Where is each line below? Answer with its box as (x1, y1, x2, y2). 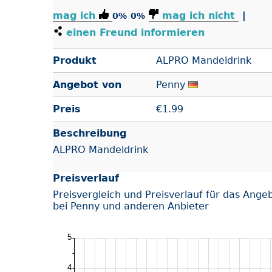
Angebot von (53, 79, 121, 91)
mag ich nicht (162, 10, 235, 22)
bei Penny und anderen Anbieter (53, 200, 209, 212)
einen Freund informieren (63, 27, 205, 39)
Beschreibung (53, 127, 126, 140)
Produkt (53, 55, 97, 67)
